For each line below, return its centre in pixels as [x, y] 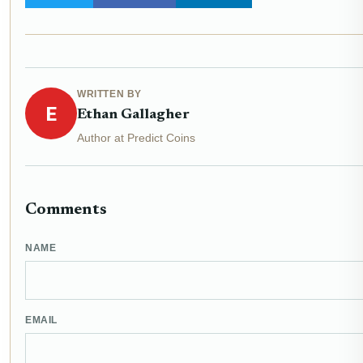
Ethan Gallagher [133, 115]
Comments [66, 210]
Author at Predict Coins [136, 138]
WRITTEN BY [109, 94]
